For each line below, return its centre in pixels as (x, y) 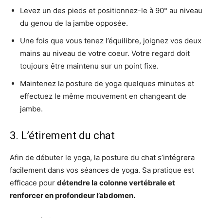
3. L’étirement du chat (62, 136)
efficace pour (33, 183)
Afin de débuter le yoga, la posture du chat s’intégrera (102, 157)
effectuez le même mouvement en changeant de (103, 96)
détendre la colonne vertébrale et (116, 183)
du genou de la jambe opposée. (74, 23)
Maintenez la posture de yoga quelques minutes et (107, 83)
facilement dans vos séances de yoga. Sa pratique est (102, 170)
